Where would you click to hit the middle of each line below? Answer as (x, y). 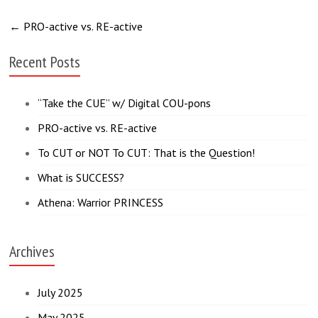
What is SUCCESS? (81, 178)
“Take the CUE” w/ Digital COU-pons (125, 103)
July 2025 (61, 293)
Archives (32, 252)
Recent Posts (45, 62)
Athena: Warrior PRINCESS (101, 203)
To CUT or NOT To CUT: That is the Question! (147, 153)
